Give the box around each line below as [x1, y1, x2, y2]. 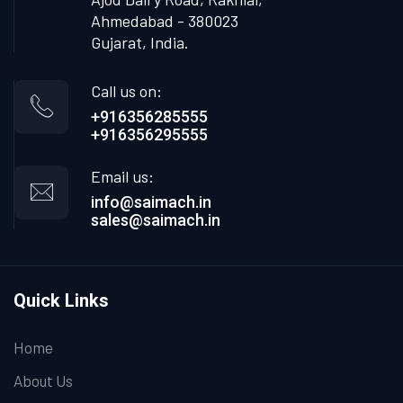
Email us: [91, 166, 154, 186]
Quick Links [13, 289, 109, 311]
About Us [13, 371, 73, 390]
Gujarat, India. [91, 31, 189, 52]
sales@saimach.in [91, 210, 220, 229]
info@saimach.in [91, 192, 211, 211]
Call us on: [91, 80, 162, 101]
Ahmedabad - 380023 [91, 10, 238, 31]
